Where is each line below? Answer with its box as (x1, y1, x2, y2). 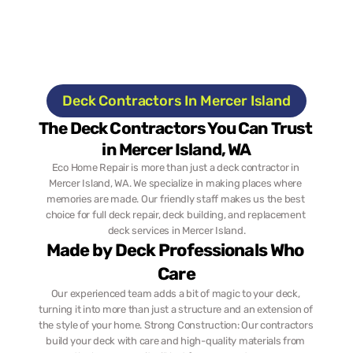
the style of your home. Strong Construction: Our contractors (39, 319, 314, 331)
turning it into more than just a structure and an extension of (39, 303, 313, 315)
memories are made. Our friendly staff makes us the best (46, 193, 305, 205)
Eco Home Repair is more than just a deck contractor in (51, 162, 299, 173)
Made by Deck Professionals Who (46, 240, 304, 261)
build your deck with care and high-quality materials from (46, 335, 306, 347)
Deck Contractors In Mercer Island (62, 92, 291, 110)
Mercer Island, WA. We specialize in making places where (49, 177, 302, 189)
